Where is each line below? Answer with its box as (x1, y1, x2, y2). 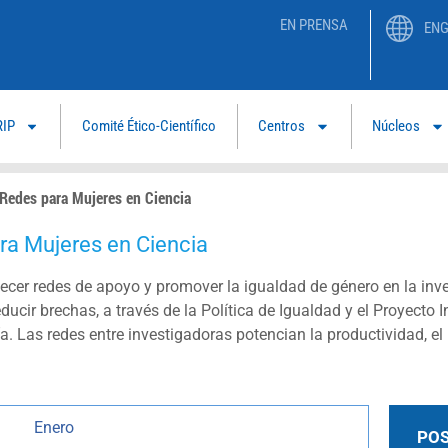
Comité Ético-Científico (81, 117, 216, 136)
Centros (258, 117, 306, 136)
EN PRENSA (279, 16, 348, 34)
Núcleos (372, 117, 421, 136)
